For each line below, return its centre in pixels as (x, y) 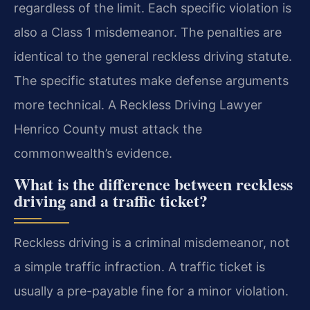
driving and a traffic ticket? (111, 200)
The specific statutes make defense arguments (151, 81)
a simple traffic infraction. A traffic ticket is (139, 266)
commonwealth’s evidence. (93, 154)
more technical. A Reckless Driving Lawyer (138, 105)
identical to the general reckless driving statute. (153, 57)
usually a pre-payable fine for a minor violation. (151, 291)
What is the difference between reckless (153, 183)
